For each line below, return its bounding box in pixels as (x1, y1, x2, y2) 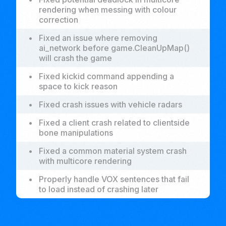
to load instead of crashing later (39, 184, 158, 194)
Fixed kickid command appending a (39, 71, 174, 81)
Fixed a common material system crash (39, 146, 187, 156)
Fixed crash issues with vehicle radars (39, 99, 182, 109)
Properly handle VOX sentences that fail (39, 174, 189, 184)
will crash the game (39, 53, 112, 63)
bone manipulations (39, 128, 113, 138)
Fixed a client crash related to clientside (39, 118, 190, 128)
